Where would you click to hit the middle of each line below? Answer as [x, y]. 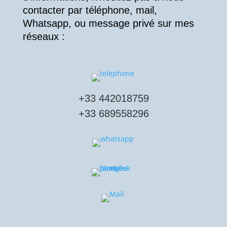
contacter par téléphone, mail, [90, 10]
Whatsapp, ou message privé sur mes [108, 23]
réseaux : [44, 36]
